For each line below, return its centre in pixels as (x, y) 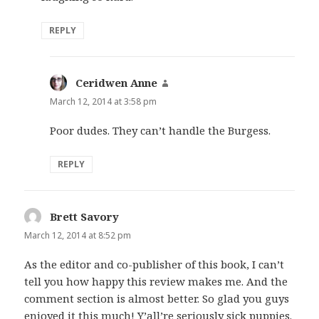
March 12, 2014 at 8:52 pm (78, 235)
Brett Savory (85, 216)
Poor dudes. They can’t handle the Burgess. (161, 130)
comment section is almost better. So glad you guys (157, 299)
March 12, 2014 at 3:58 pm (104, 101)
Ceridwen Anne (117, 82)
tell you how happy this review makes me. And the (156, 282)
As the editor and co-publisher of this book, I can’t (155, 265)
